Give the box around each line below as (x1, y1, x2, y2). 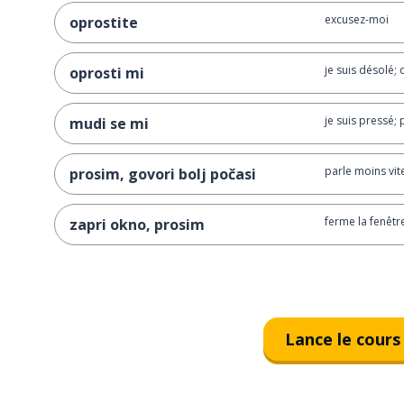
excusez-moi (324, 12, 389, 27)
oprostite (69, 13, 138, 32)
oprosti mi (69, 63, 144, 83)
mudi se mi (69, 114, 149, 133)
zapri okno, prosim (69, 215, 205, 234)
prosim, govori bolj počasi (69, 164, 256, 184)
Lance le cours (285, 327, 400, 350)
